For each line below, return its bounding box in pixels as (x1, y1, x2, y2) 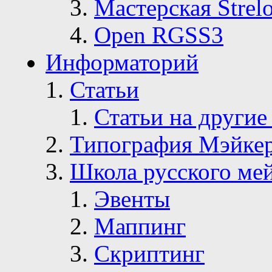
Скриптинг (94, 240, 205, 267)
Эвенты (94, 186, 170, 212)
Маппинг (94, 213, 186, 240)
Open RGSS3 (94, 22, 223, 49)
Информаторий (46, 49, 199, 76)
